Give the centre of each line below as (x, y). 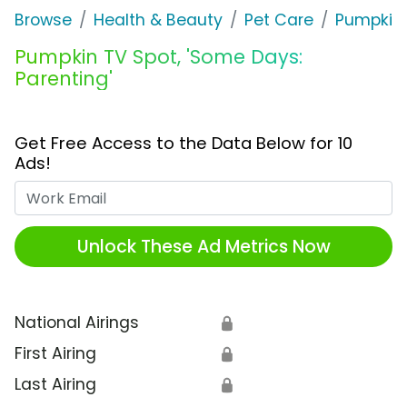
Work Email (246, 192)
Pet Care (279, 20)
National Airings (77, 323)
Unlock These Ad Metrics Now (203, 246)
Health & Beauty (158, 20)
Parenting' (64, 79)
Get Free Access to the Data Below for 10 (184, 144)
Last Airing (55, 385)
